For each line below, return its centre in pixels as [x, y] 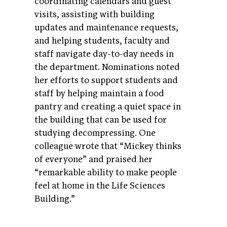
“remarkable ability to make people [106, 173]
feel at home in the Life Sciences [100, 186]
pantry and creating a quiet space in [108, 107]
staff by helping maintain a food [99, 94]
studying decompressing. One [95, 133]
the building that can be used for [101, 120]
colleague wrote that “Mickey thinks [108, 146]
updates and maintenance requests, [106, 28]
